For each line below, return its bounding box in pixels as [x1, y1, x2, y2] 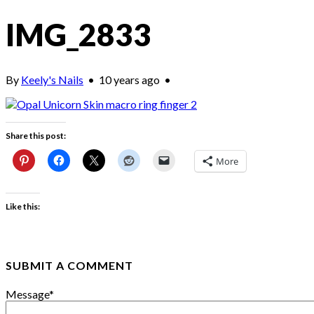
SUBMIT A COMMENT [6, 259, 133, 273]
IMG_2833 [6, 15, 151, 53]
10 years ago [99, 73, 162, 87]
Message [6, 287, 49, 301]
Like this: [6, 201, 40, 212]
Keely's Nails [21, 73, 83, 87]
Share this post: [6, 130, 66, 142]
